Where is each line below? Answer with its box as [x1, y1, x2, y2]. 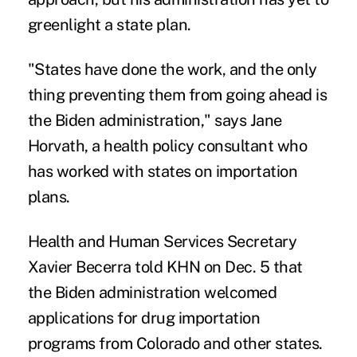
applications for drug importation [27, 308, 261, 328]
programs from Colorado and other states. [27, 334, 323, 354]
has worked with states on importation [27, 162, 298, 182]
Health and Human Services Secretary [27, 232, 297, 252]
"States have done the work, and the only [27, 60, 317, 80]
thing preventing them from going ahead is [27, 85, 328, 105]
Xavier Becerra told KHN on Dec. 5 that [27, 257, 303, 277]
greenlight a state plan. [27, 15, 191, 35]
